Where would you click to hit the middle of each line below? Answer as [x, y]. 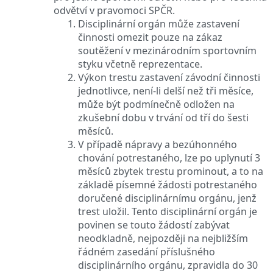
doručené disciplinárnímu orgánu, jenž [167, 198]
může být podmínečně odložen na [156, 104]
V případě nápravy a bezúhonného [158, 144]
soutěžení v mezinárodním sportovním [167, 50]
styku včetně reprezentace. [140, 64]
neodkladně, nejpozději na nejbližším [163, 238]
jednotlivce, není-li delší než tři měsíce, [166, 90]
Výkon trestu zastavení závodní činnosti [169, 77]
